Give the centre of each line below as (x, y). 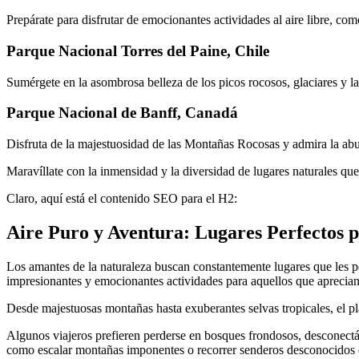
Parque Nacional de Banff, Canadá (122, 113)
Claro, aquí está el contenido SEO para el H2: (122, 198)
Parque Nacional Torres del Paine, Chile (138, 50)
